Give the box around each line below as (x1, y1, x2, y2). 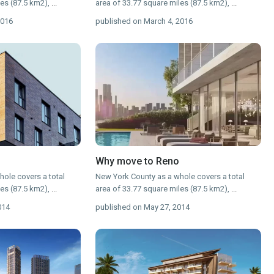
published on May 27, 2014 (95, 202, 190, 212)
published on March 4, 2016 (95, 17, 193, 26)
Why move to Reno (95, 155, 180, 168)
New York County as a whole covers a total (95, 172, 245, 182)
